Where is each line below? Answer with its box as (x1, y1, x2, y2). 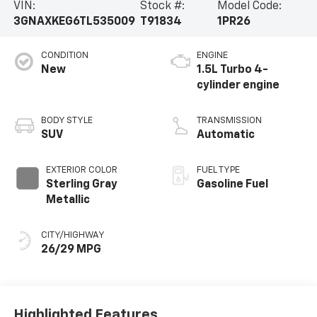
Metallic (45, 195, 90, 207)
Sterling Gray (45, 179, 117, 191)
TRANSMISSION (197, 116, 262, 126)
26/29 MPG (40, 244, 101, 256)
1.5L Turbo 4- (197, 64, 268, 76)
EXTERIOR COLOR (45, 166, 117, 175)
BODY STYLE (40, 116, 93, 126)
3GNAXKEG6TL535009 (13, 16, 135, 28)
